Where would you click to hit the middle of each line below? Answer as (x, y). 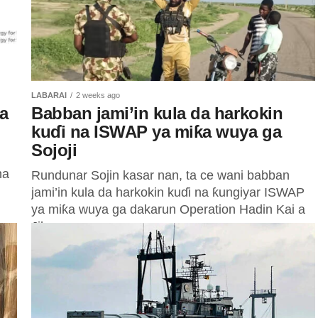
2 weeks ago (98, 95)
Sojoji (54, 150)
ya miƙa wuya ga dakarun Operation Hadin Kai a (168, 209)
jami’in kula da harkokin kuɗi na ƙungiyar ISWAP (168, 192)
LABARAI (49, 95)
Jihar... (50, 226)
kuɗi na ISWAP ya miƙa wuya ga (157, 132)
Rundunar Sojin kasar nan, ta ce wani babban (160, 175)
